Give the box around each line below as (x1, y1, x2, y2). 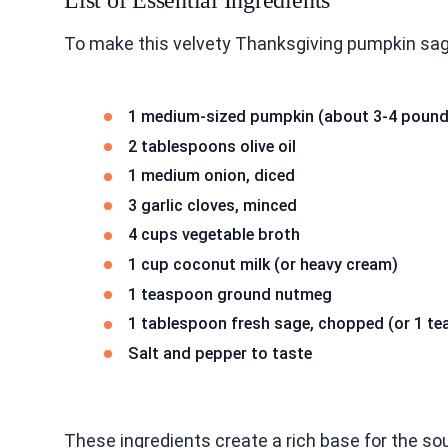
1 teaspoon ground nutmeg (128, 284, 332, 304)
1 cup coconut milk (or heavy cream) (128, 254, 398, 274)
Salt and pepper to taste (128, 343, 312, 363)
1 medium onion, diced (128, 166, 295, 186)
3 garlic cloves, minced (128, 195, 297, 215)
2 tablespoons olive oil (128, 136, 296, 156)
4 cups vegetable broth (128, 225, 300, 245)
